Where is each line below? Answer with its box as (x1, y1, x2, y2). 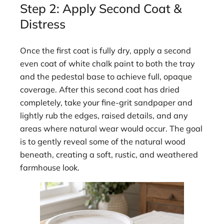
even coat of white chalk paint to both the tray (20, 58, 195, 68)
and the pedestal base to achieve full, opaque (20, 71, 192, 81)
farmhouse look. (20, 162, 79, 172)
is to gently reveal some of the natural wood (20, 136, 185, 146)
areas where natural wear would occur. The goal (20, 123, 202, 133)
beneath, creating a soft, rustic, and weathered (20, 149, 198, 159)
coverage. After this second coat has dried (20, 84, 179, 94)
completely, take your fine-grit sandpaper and (20, 97, 192, 107)
